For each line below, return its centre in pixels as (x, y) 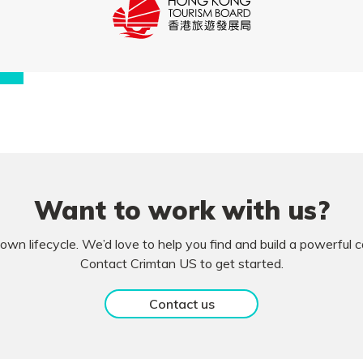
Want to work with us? (181, 210)
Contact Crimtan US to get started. (181, 263)
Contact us (181, 304)
